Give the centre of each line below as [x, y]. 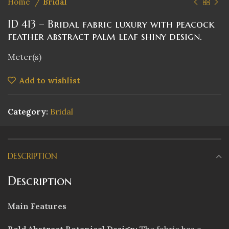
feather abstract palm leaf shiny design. [105, 37]
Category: [28, 112]
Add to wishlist [50, 81]
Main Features [37, 206]
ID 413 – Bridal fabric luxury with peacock [111, 25]
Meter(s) [25, 57]
